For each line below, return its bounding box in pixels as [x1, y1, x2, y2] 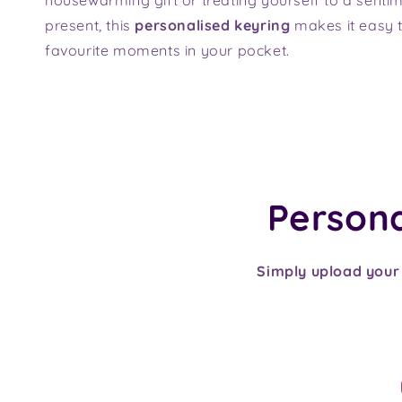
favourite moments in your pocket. [45, 40, 294, 59]
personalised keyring [135, 15, 291, 34]
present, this [45, 15, 135, 34]
